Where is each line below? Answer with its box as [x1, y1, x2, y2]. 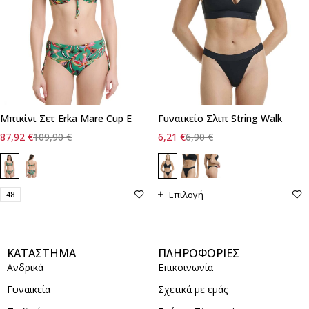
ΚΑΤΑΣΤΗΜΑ [7, 245, 76, 261]
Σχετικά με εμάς [158, 282, 228, 296]
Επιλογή [169, 188, 203, 201]
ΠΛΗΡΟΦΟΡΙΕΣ [158, 245, 239, 261]
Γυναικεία [7, 282, 50, 296]
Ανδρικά [7, 260, 43, 274]
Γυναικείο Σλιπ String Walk [158, 111, 282, 125]
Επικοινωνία [158, 260, 213, 274]
